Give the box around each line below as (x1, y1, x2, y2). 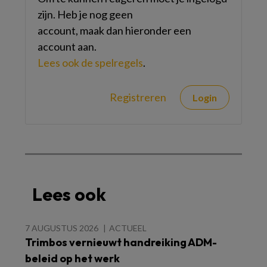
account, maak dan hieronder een (38, 24, 191, 37)
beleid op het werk (25, 252, 120, 265)
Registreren (110, 91, 166, 104)
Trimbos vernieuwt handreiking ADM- (25, 235, 217, 249)
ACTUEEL (109, 223, 147, 233)
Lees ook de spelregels (38, 56, 143, 69)
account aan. (38, 40, 97, 53)
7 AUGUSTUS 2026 (25, 223, 98, 233)
